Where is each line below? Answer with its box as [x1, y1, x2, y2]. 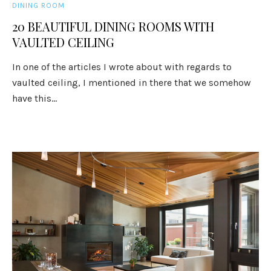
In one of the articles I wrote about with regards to [12, 61, 232, 73]
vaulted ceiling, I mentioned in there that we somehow [12, 77, 252, 88]
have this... [12, 93, 57, 104]
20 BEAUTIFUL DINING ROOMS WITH [12, 18, 215, 34]
